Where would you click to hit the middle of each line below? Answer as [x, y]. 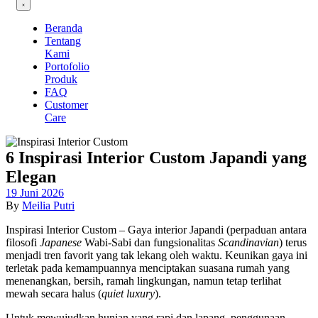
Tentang [63, 41]
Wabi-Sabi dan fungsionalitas [150, 242]
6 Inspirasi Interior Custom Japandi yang [156, 158]
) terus [293, 242]
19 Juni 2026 [35, 193]
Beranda [64, 28]
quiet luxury [128, 294]
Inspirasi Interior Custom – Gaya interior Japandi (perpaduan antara [156, 230]
